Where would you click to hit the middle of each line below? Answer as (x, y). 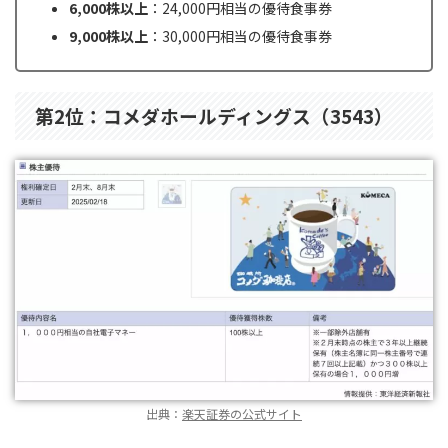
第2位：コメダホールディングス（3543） (214, 116)
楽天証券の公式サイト (242, 413)
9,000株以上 (108, 35)
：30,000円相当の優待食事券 (240, 35)
